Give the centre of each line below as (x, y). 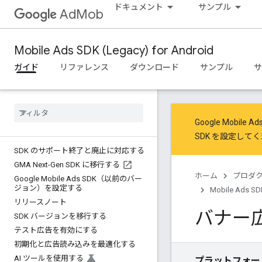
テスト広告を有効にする (56, 230)
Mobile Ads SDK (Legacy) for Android (114, 51)
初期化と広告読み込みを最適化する (75, 244)
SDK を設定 (216, 136)
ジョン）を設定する (48, 188)
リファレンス (84, 67)
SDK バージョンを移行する (60, 216)
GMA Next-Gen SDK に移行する (67, 165)
